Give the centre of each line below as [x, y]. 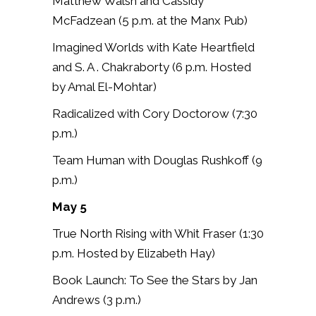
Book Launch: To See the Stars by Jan [155, 280]
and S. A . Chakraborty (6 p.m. [131, 67]
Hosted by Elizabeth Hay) [146, 253]
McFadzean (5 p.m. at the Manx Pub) [150, 20]
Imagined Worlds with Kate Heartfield [153, 47]
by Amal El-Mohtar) [104, 86]
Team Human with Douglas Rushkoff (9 [157, 160]
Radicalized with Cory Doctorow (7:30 [155, 113]
